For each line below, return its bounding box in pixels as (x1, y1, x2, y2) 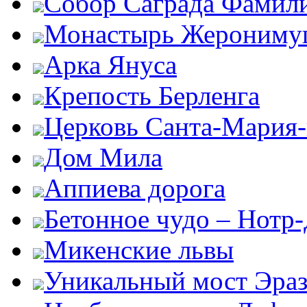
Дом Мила (44, 143, 162, 172)
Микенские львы (44, 235, 234, 265)
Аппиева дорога (44, 173, 225, 203)
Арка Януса (44, 50, 177, 79)
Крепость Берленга (44, 81, 260, 110)
